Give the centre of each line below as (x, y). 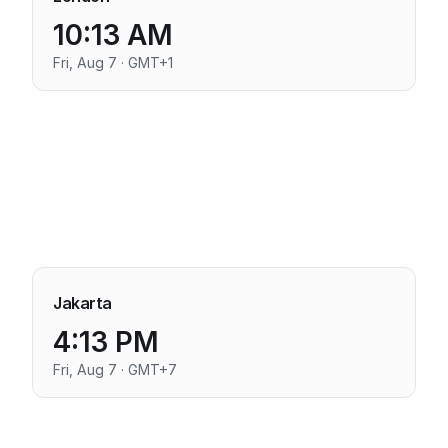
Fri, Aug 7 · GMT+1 (113, 62)
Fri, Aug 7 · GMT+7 (115, 369)
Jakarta (82, 303)
